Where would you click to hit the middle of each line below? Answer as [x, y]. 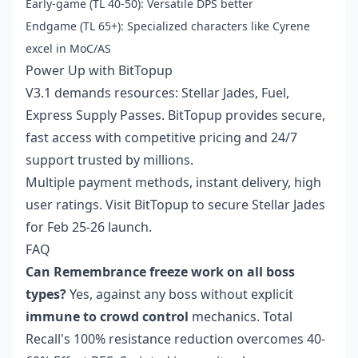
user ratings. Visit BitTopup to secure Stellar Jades [175, 205]
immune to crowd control [107, 317]
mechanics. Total [241, 317]
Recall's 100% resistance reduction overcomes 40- [175, 339]
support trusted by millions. [109, 160]
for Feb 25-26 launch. [89, 227]
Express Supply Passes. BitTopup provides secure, [175, 115]
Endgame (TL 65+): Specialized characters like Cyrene [168, 26]
